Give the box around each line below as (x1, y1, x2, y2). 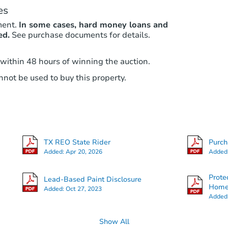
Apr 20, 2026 (65, 147, 102, 156)
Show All (99, 217, 129, 227)
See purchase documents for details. (11, 29, 150, 41)
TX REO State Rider (43, 137, 110, 147)
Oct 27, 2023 (65, 184, 102, 193)
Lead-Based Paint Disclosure (43, 174, 141, 184)
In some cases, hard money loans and (18, 19, 168, 31)
